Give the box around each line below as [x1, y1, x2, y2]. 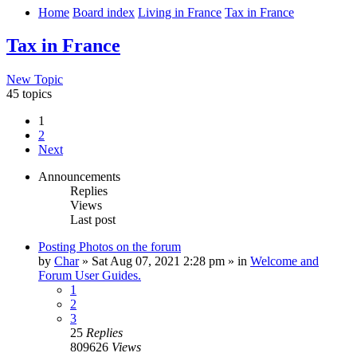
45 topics [6, 87, 52, 101]
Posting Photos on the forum [38, 240, 181, 254]
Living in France [138, 5, 222, 19]
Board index [73, 5, 135, 19]
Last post [70, 213, 116, 227]
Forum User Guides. [38, 269, 141, 283]
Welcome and [250, 254, 319, 269]
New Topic [6, 73, 63, 87]
